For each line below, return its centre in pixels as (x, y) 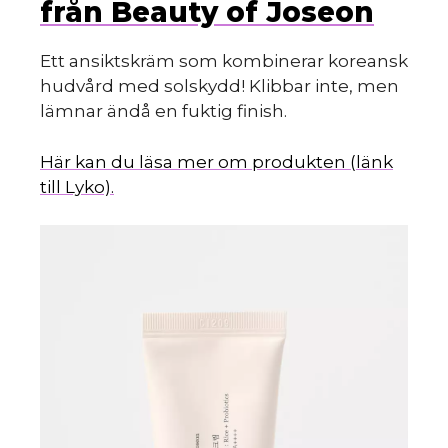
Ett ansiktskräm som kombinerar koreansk (224, 61)
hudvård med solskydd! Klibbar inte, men (219, 86)
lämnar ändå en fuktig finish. (163, 111)
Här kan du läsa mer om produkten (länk (216, 161)
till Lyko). (77, 186)
